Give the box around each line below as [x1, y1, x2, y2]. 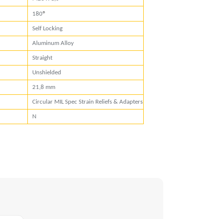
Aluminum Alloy [32, 40, 74, 46]
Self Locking [32, 25, 63, 32]
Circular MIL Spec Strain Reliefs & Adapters [32, 99, 143, 105]
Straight [32, 55, 52, 61]
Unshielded [32, 69, 61, 76]
